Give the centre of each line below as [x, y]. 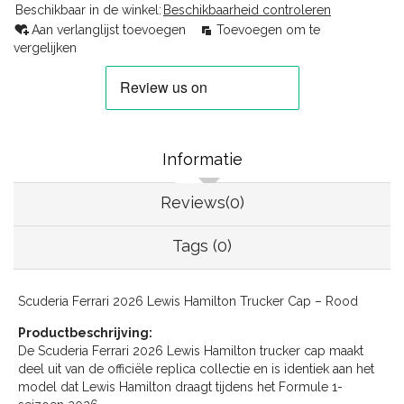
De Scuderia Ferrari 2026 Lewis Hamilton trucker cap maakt [191, 351]
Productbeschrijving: [85, 333]
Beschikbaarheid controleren [247, 10]
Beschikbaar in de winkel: [88, 10]
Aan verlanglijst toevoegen [110, 30]
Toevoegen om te [268, 30]
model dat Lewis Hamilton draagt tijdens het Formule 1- [180, 387]
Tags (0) [202, 246]
